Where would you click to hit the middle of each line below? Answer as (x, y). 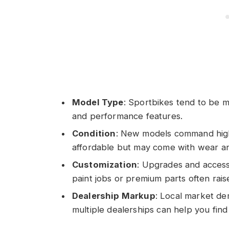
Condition (94, 133)
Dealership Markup (114, 196)
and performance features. (128, 116)
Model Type (98, 102)
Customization (105, 165)
